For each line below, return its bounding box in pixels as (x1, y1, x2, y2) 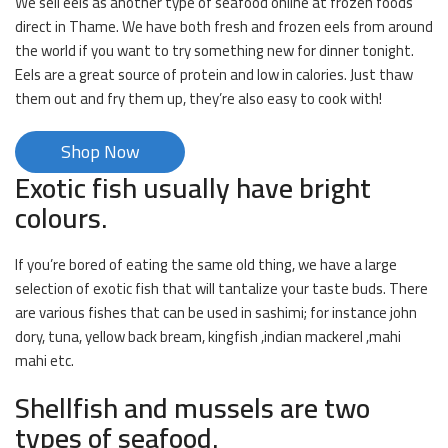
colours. (15, 192, 107, 245)
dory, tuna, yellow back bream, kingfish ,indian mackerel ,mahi (15, 322, 401, 352)
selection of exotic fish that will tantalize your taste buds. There (15, 274, 428, 304)
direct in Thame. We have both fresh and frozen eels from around (15, 12, 433, 42)
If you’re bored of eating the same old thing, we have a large (15, 250, 397, 280)
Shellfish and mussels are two (15, 382, 370, 435)
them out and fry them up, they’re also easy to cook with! (15, 84, 382, 114)
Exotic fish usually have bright (15, 162, 371, 215)
